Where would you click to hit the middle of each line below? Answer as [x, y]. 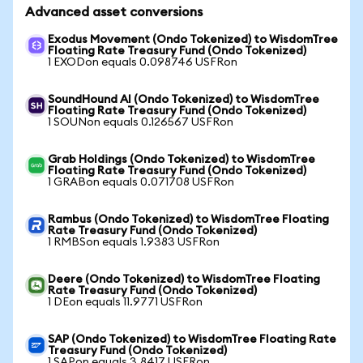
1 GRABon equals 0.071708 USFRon [141, 182]
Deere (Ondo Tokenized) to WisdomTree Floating [184, 280]
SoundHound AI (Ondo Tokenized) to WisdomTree [184, 100]
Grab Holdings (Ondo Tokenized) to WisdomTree [181, 160]
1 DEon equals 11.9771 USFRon [125, 302]
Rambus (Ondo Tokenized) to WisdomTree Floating [188, 220]
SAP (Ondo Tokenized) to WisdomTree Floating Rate [192, 340]
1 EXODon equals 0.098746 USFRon [143, 62]
